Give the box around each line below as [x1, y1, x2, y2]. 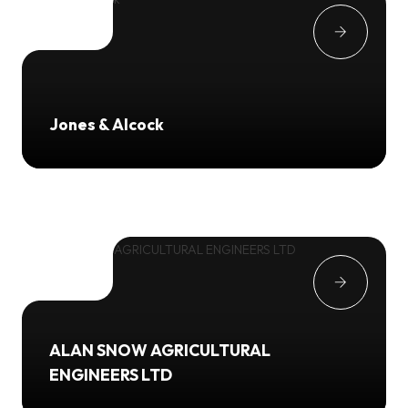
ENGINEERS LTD [49, 363, 172, 385]
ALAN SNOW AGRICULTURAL [49, 339, 270, 361]
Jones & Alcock [49, 113, 164, 135]
